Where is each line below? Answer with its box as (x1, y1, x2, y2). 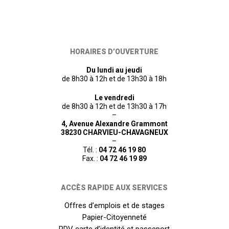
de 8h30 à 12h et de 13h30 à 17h (62, 102, 167, 111)
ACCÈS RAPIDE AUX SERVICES (61, 184, 168, 192)
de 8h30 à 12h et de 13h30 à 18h (62, 75, 167, 83)
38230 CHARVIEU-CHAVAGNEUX (60, 128, 168, 137)
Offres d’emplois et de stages (64, 201, 165, 211)
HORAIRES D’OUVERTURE (70, 48, 159, 56)
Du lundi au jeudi (86, 66, 143, 75)
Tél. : (83, 146, 99, 154)
